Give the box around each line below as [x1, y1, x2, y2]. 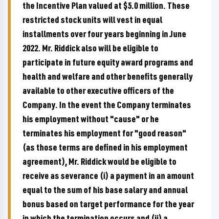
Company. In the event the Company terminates [22, 99, 191, 110]
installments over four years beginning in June [22, 28, 186, 40]
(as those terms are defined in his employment [22, 141, 188, 153]
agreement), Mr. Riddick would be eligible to [22, 155, 176, 167]
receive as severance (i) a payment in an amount [22, 170, 194, 181]
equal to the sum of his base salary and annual [22, 184, 188, 196]
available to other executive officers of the [22, 85, 174, 96]
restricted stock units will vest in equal [22, 14, 162, 25]
